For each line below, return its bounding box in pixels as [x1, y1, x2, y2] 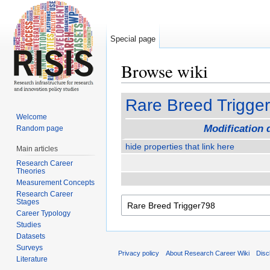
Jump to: [121, 83, 157, 93]
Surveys [16, 243, 43, 252]
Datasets [16, 231, 46, 240]
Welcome [16, 112, 48, 121]
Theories [16, 166, 46, 175]
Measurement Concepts [16, 178, 95, 187]
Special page [110, 34, 156, 43]
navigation [157, 83, 196, 93]
